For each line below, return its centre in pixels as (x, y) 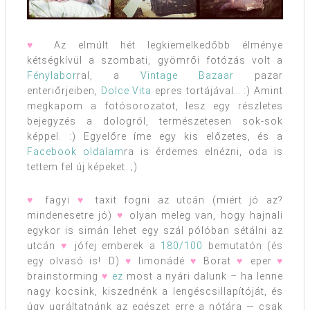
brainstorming (64, 276)
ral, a (109, 76)
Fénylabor (52, 76)
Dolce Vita (126, 91)
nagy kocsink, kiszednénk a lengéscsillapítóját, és (155, 292)
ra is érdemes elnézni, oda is (203, 152)
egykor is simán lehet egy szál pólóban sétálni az (155, 231)
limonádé (162, 261)
